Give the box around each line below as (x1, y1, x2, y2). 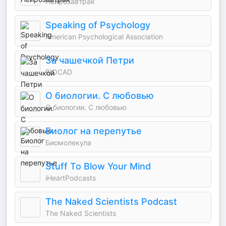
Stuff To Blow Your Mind (45, 161, 151, 172)
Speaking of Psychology (45, 20, 150, 31)
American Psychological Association (45, 32, 163, 41)
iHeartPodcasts (45, 174, 96, 183)
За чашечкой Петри (45, 55, 134, 66)
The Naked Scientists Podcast (45, 196, 177, 207)
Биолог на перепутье (45, 126, 142, 137)
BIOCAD (45, 68, 72, 77)
